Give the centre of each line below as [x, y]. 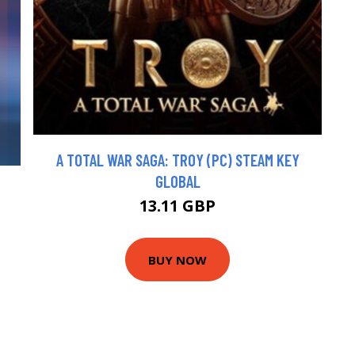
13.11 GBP [177, 206]
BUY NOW [177, 260]
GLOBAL [177, 181]
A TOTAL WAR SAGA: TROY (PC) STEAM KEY [177, 160]
